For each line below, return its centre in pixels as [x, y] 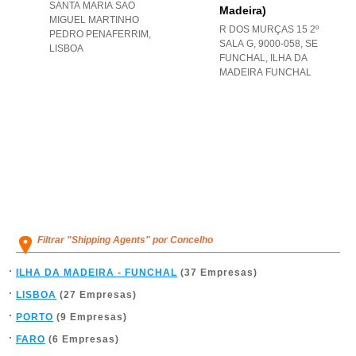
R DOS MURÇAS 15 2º [269, 29]
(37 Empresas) [217, 273]
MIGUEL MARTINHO [94, 20]
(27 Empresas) [97, 295]
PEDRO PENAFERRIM [99, 34]
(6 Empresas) [82, 339]
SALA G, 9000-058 [260, 44]
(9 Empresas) [90, 317]
